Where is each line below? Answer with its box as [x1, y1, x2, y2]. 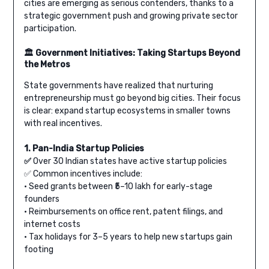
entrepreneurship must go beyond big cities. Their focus [23, 93, 241, 104]
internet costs [23, 219, 80, 230]
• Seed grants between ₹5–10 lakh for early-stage [23, 181, 213, 192]
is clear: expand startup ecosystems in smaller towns [23, 106, 231, 116]
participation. [23, 23, 76, 34]
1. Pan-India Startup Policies [23, 144, 144, 154]
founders [23, 194, 59, 205]
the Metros [23, 59, 70, 70]
